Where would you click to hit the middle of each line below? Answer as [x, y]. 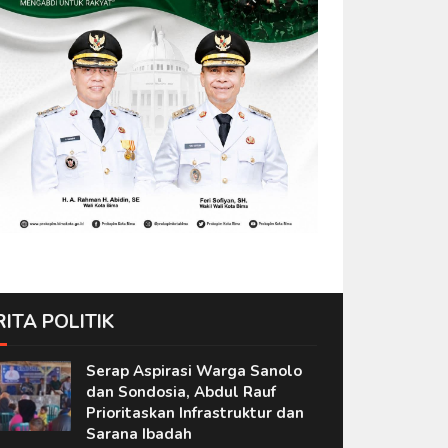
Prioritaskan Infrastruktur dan [194, 412]
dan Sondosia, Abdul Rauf [180, 391]
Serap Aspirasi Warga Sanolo [193, 370]
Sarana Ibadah [138, 433]
